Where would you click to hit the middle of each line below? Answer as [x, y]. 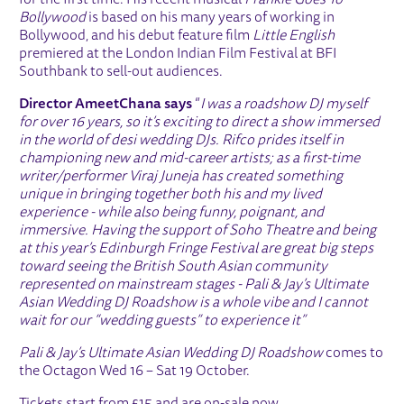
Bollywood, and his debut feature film [136, 37]
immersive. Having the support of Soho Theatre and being [198, 231]
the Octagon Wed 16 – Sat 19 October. [135, 372]
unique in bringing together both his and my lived [171, 195]
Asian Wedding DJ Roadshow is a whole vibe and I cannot [194, 303]
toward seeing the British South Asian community [174, 267]
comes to [355, 354]
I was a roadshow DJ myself [284, 105]
